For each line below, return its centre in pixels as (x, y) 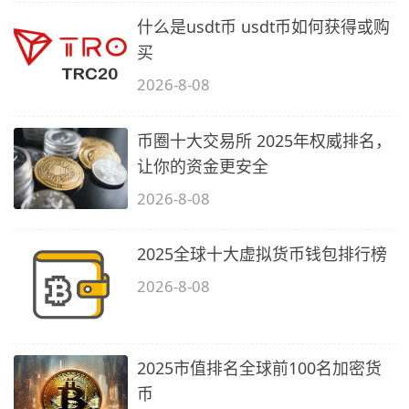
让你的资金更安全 (203, 166)
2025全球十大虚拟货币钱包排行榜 (262, 254)
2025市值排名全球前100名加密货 (260, 367)
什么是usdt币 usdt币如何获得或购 (264, 27)
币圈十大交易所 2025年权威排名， (265, 140)
